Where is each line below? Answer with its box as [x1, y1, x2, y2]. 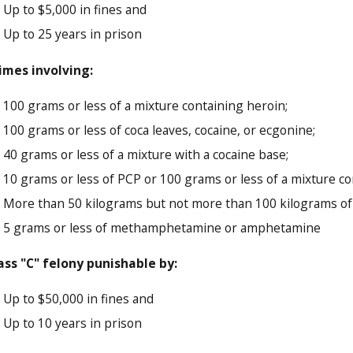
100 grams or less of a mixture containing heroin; [3, 96, 288, 114]
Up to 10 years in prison [3, 314, 143, 333]
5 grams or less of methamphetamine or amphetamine [3, 219, 321, 237]
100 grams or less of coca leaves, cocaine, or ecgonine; [3, 121, 316, 139]
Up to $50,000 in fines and [3, 290, 154, 308]
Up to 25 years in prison [3, 25, 143, 43]
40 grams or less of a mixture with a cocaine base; [3, 145, 289, 163]
